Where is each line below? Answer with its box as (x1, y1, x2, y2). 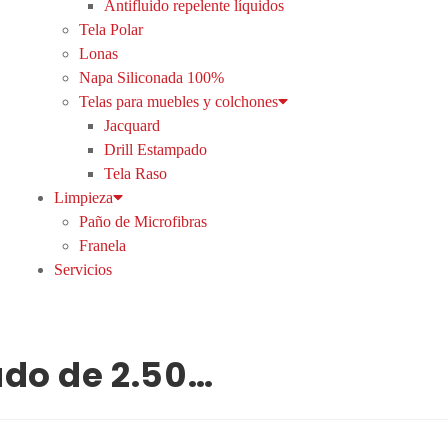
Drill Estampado (103, 141, 207, 158)
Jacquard (103, 117, 160, 134)
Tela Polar (78, 21, 143, 38)
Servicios (53, 261, 112, 278)
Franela (78, 237, 126, 254)
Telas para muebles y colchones (78, 93, 278, 110)
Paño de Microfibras (78, 213, 207, 230)
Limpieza (53, 189, 113, 206)
